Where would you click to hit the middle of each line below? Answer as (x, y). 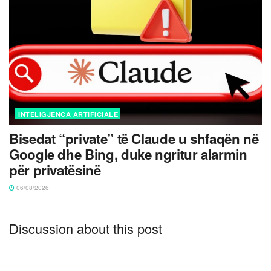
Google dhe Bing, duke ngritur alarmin (128, 154)
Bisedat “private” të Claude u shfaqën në (134, 138)
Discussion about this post (86, 228)
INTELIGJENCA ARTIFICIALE (68, 114)
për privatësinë (55, 170)
